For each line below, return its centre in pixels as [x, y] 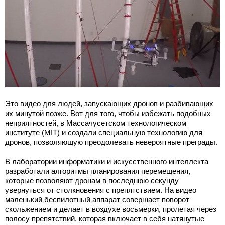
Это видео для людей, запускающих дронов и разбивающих [109, 103]
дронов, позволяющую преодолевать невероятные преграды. [111, 142]
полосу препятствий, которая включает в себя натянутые [105, 218]
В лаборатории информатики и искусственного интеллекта [107, 161]
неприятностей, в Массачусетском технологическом [96, 123]
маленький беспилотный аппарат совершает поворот [97, 199]
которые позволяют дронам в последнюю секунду [92, 180]
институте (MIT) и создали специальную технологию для [104, 132]
